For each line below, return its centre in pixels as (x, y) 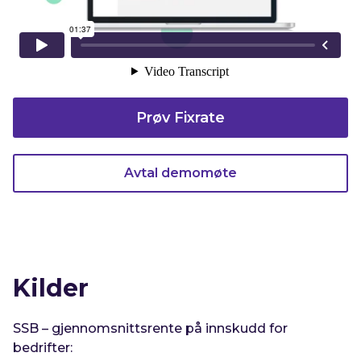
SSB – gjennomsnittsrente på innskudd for (151, 329)
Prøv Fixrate (180, 118)
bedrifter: (43, 348)
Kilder (51, 288)
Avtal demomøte (180, 173)
